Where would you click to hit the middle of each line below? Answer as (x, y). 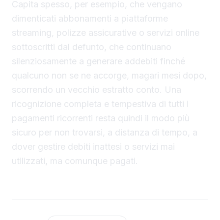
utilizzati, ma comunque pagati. (75, 161)
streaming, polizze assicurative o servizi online (106, 33)
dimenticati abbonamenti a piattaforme (90, 19)
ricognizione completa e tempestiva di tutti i (100, 104)
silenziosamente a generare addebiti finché (98, 61)
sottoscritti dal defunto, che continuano (92, 47)
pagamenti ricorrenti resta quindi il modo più (101, 118)
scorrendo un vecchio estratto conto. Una (96, 90)
